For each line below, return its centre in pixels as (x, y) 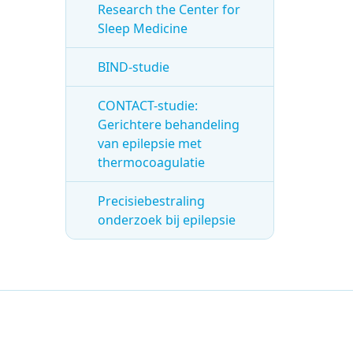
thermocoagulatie (152, 162)
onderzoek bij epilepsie (167, 220)
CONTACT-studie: (148, 106)
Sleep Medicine (143, 28)
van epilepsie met (150, 143)
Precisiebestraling (152, 201)
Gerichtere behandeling (169, 124)
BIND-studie (134, 67)
